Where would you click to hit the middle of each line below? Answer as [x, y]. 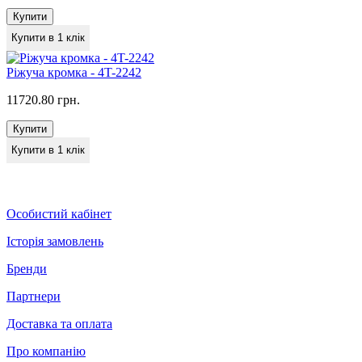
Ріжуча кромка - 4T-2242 [74, 72]
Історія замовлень [55, 241]
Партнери [34, 296]
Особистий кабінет [59, 213]
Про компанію [46, 351]
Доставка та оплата [59, 323]
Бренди [27, 268]
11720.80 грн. [43, 99]
